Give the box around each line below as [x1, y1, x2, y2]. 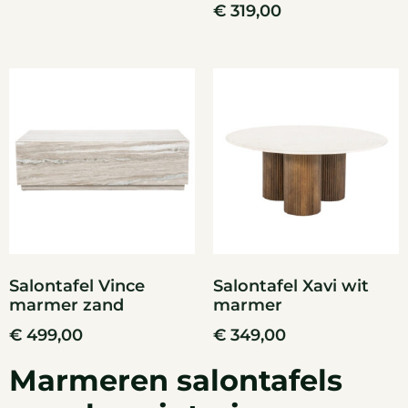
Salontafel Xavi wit [213, 276, 369, 296]
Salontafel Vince [9, 276, 145, 296]
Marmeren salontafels [9, 362, 342, 398]
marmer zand [9, 295, 124, 315]
